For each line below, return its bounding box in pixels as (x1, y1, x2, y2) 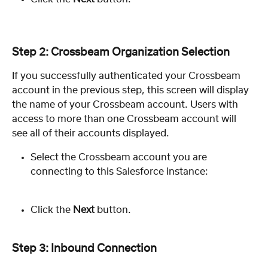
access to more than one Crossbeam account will (12, 114, 239, 124)
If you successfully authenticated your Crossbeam (12, 71, 243, 81)
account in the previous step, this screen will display (12, 85, 251, 95)
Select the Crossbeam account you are (31, 152, 209, 162)
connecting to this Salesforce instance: (31, 166, 208, 176)
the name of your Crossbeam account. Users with (12, 99, 240, 109)
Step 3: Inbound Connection (12, 243, 157, 254)
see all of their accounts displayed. (12, 128, 169, 138)
